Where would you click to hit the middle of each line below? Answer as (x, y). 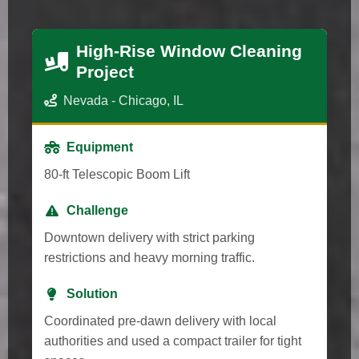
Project (105, 71)
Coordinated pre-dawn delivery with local (160, 321)
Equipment (100, 147)
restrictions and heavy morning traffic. (149, 257)
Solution (92, 293)
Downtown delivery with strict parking (149, 237)
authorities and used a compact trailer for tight (173, 341)
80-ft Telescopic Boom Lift (117, 174)
